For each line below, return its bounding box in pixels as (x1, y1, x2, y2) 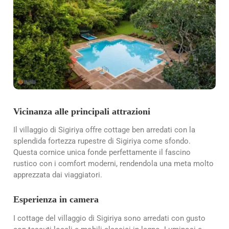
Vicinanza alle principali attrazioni (13, 106, 150, 117)
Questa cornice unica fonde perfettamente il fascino (13, 148, 191, 157)
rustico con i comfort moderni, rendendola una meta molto (13, 159, 214, 169)
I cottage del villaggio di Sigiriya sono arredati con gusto (13, 213, 205, 223)
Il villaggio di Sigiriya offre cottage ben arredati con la (13, 125, 195, 135)
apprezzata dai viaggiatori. (13, 170, 102, 180)
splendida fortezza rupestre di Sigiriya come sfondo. (13, 136, 191, 146)
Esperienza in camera (13, 194, 99, 205)
